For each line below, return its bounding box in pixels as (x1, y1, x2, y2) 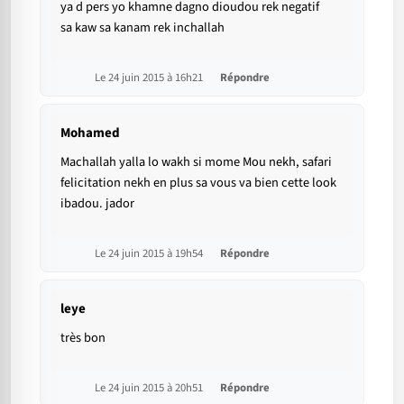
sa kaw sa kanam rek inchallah (60, 18, 225, 38)
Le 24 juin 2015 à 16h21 (95, 69, 206, 87)
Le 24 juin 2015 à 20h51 (95, 380, 206, 397)
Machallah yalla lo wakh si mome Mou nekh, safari (60, 152, 332, 172)
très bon (60, 328, 106, 348)
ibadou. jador (60, 194, 134, 214)
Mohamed (60, 124, 120, 143)
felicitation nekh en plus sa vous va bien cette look (60, 173, 336, 193)
